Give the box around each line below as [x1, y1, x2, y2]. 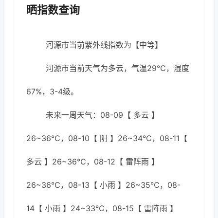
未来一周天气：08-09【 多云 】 [46, 110, 159, 120]
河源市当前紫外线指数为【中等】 [46, 40, 163, 50]
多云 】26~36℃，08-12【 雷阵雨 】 [26, 157, 159, 166]
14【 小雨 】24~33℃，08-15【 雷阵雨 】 [26, 203, 178, 213]
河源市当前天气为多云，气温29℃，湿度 [46, 63, 189, 73]
